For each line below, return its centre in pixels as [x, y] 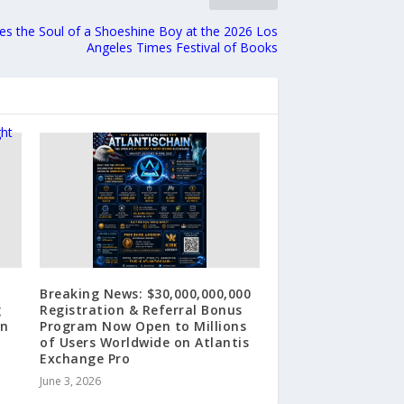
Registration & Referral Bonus [141, 309]
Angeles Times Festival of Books [183, 47]
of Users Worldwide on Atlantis [145, 342]
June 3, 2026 [71, 381]
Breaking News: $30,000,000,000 [146, 293]
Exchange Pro [85, 358]
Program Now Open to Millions [143, 326]
